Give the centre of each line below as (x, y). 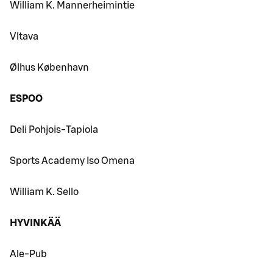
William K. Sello (44, 192)
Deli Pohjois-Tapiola (54, 130)
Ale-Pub (28, 254)
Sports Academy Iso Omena (72, 161)
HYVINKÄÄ (35, 223)
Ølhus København (49, 68)
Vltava (24, 37)
